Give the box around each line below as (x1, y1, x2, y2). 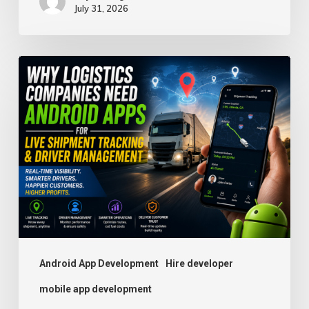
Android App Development (39, 258, 159, 270)
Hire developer (165, 258, 233, 270)
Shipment (17, 235, 67, 250)
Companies (17, 103, 77, 117)
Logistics (17, 81, 63, 95)
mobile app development (39, 283, 152, 295)
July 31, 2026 (74, 2, 128, 14)
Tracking (17, 257, 63, 272)
